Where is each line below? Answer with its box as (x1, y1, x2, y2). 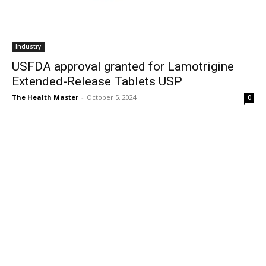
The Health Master (12, 93, 78, 102)
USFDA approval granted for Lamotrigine (12, 59, 234, 74)
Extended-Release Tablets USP (12, 74, 182, 88)
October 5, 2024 (87, 93, 137, 102)
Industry (15, 42, 41, 50)
